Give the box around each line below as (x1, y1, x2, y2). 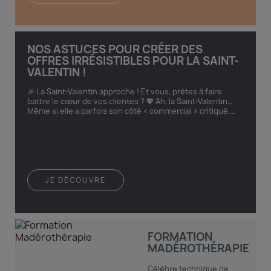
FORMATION (148, 229, 212, 244)
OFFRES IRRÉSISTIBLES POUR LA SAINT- (27, 53, 239, 68)
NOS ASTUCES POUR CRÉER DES (27, 41, 203, 57)
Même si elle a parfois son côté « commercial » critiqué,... (27, 105, 235, 116)
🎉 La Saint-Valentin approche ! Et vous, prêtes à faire (27, 86, 222, 97)
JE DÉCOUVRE (45, 174, 106, 185)
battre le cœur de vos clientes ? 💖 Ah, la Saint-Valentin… (27, 96, 232, 106)
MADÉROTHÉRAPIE (148, 240, 249, 256)
